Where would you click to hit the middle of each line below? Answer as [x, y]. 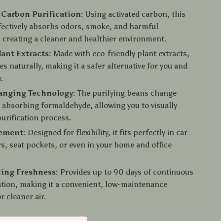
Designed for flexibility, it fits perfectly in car [107, 132]
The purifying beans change [126, 93]
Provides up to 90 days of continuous [126, 172]
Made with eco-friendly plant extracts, [121, 54]
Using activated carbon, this [135, 14]
